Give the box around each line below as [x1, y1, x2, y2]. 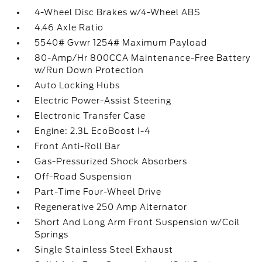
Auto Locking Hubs [35, 81, 120, 91]
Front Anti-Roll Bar [35, 142, 121, 151]
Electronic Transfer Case [35, 111, 146, 121]
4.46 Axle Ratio [35, 23, 104, 33]
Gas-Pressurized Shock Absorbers [35, 157, 188, 167]
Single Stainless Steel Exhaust [35, 245, 174, 255]
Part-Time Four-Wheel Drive [35, 187, 162, 197]
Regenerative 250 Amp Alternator [35, 202, 188, 212]
